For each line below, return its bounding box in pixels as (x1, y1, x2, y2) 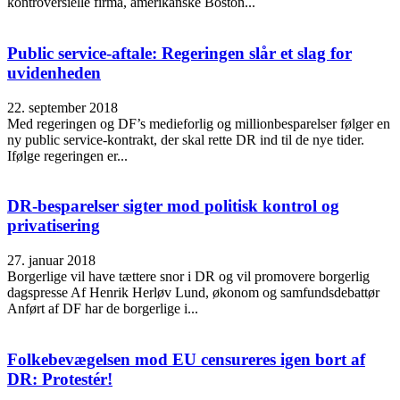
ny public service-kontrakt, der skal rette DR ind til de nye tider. (7, 131, 364, 147)
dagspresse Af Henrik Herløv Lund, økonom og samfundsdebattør (7, 285, 379, 301)
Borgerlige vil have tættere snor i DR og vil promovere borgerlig (7, 269, 370, 285)
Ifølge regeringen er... (7, 147, 128, 163)
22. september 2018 (7, 99, 118, 115)
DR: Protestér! (7, 369, 112, 388)
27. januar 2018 (7, 253, 96, 269)
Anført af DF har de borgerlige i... (7, 301, 198, 317)
